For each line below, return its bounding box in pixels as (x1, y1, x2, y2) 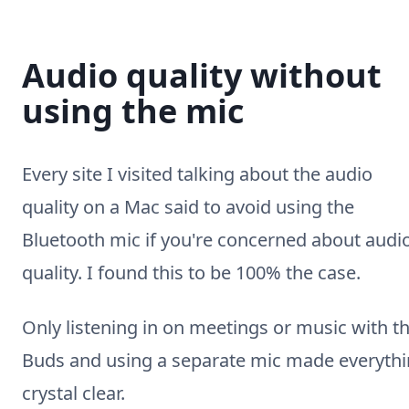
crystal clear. (22, 381, 125, 405)
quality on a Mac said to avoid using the (22, 194, 354, 219)
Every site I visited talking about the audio (22, 162, 372, 186)
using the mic (22, 89, 245, 133)
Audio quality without (22, 53, 382, 98)
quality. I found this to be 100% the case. (22, 260, 361, 285)
